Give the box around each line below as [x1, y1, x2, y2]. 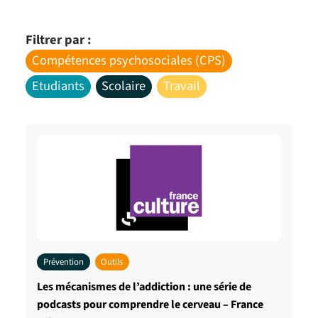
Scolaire [102, 77, 146, 96]
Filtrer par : [26, 31, 92, 49]
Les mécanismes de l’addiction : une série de [37, 278, 251, 295]
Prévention [43, 255, 84, 268]
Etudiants [31, 77, 84, 96]
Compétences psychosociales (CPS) [31, 51, 226, 70]
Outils [101, 255, 124, 268]
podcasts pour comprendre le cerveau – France [37, 296, 263, 312]
